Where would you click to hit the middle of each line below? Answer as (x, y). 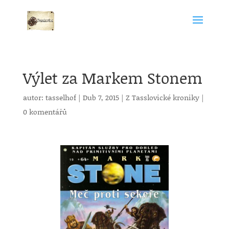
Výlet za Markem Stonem (112, 78)
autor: (34, 97)
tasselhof (61, 97)
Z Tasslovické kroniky (162, 97)
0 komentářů (45, 112)
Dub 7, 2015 (101, 97)
